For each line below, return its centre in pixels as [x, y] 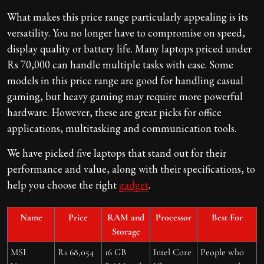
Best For [227, 217]
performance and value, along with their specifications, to [131, 169]
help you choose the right [63, 184]
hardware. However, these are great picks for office [114, 112]
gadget [134, 184]
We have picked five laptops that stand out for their [117, 153]
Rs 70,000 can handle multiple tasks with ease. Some [120, 64]
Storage [126, 231]
